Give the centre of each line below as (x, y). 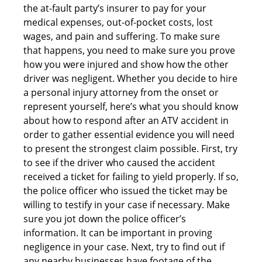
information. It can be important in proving (118, 232)
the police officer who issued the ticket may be (125, 190)
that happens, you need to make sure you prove (129, 50)
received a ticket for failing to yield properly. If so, (131, 176)
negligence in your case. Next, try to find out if (124, 247)
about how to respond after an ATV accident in (126, 120)
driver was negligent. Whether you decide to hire (130, 78)
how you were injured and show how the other (126, 64)
